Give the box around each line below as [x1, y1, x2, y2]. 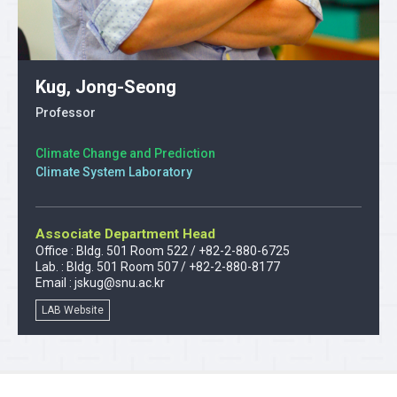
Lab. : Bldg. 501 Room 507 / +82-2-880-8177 [35, 259, 280, 274]
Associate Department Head [35, 225, 215, 242]
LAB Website [42, 303, 104, 316]
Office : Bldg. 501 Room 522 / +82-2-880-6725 [35, 243, 290, 258]
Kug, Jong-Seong [35, 75, 176, 97]
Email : [35, 275, 74, 290]
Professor [35, 105, 96, 120]
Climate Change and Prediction [35, 145, 215, 160]
